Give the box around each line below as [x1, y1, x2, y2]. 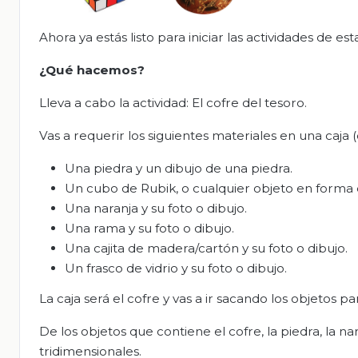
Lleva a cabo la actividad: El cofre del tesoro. [39, 95, 307, 111]
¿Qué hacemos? [39, 62, 145, 78]
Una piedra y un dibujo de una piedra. [65, 161, 292, 177]
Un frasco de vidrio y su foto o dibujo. [65, 261, 287, 276]
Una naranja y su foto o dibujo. [65, 201, 247, 217]
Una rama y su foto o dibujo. [65, 221, 234, 237]
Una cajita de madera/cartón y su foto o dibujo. [65, 241, 348, 257]
